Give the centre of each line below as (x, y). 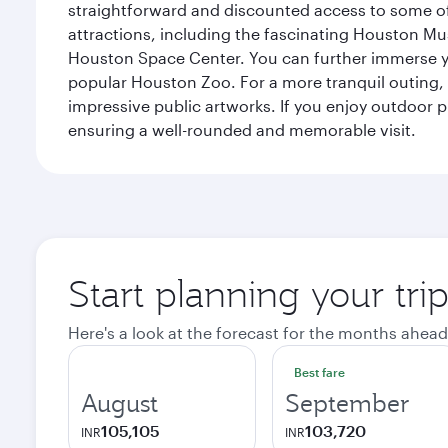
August (119, 403)
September (347, 403)
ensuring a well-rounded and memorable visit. (242, 129)
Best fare (319, 372)
